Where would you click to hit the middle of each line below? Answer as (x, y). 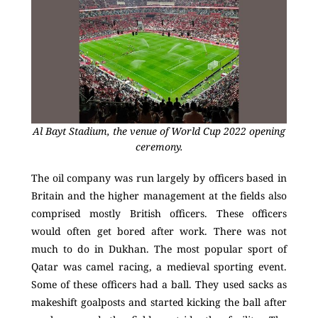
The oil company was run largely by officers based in (159, 178)
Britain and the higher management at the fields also (159, 196)
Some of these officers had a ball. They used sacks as (159, 285)
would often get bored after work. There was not (159, 231)
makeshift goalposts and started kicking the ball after (159, 302)
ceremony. (159, 147)
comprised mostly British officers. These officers (159, 214)
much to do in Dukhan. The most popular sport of (159, 249)
